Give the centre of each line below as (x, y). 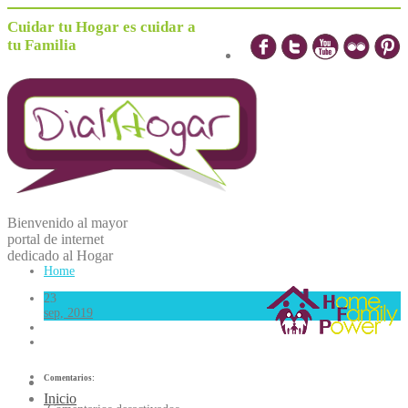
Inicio (60, 398)
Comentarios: (69, 377)
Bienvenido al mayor (67, 223)
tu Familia (42, 45)
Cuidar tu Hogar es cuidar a (102, 27)
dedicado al (42, 255)
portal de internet (56, 239)
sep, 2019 (68, 313)
